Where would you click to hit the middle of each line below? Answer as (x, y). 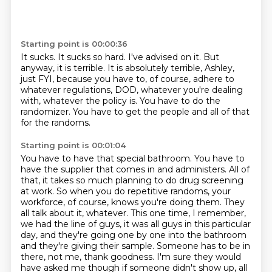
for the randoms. (55, 123)
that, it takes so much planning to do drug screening (132, 180)
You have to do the (180, 101)
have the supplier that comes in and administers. (124, 169)
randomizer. (46, 112)
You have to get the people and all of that (161, 112)
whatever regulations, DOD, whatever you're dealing (131, 90)
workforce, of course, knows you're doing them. (122, 202)
